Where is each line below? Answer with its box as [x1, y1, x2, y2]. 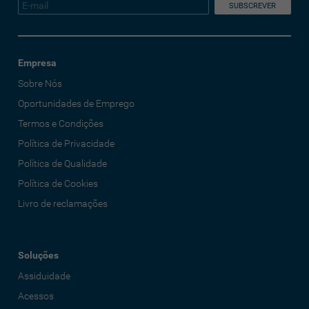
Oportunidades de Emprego [18, 98, 135, 110]
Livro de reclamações [18, 198, 108, 210]
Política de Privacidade [18, 138, 115, 150]
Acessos [18, 290, 54, 302]
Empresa [18, 57, 57, 69]
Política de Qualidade [18, 158, 108, 170]
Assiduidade [18, 270, 71, 282]
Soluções [18, 250, 59, 261]
